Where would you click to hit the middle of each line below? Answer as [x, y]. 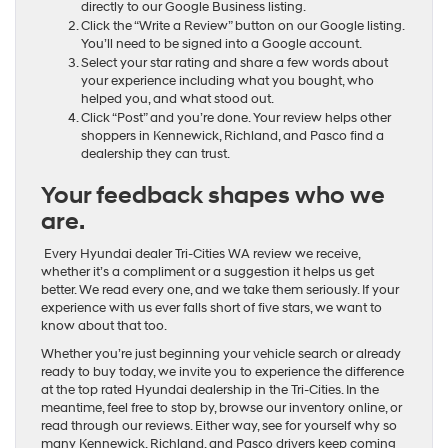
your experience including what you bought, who [227, 81]
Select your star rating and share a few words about [234, 63]
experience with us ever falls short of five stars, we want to [211, 308]
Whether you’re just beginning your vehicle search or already [221, 354]
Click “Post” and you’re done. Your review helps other [236, 118]
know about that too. [104, 326]
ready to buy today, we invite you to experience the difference [222, 372]
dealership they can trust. [155, 154]
